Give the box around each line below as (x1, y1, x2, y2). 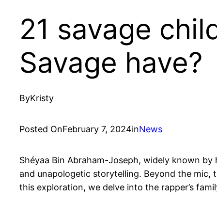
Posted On (19, 124, 62, 134)
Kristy (30, 93, 54, 103)
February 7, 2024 (62, 124, 132, 134)
